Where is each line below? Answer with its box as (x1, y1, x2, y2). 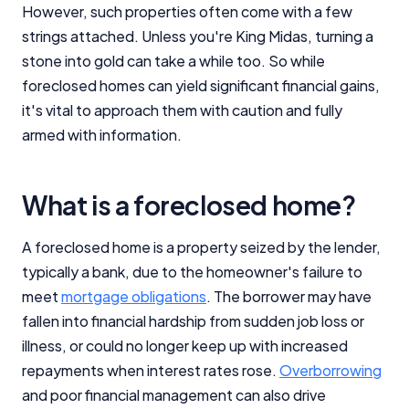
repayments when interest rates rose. (22, 360, 279, 380)
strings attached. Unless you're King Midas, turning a (22, 26, 373, 46)
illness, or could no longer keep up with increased (22, 335, 348, 355)
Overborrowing (279, 360, 382, 380)
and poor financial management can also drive (22, 384, 326, 404)
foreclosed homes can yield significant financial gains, (22, 75, 380, 95)
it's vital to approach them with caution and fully (22, 100, 342, 120)
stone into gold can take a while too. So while (22, 50, 325, 70)
